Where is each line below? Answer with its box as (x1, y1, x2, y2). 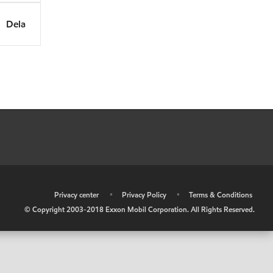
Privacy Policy (121, 189, 166, 200)
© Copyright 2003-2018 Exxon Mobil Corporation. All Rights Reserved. (24, 204, 255, 214)
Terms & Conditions (189, 189, 252, 200)
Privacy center (54, 189, 99, 200)
